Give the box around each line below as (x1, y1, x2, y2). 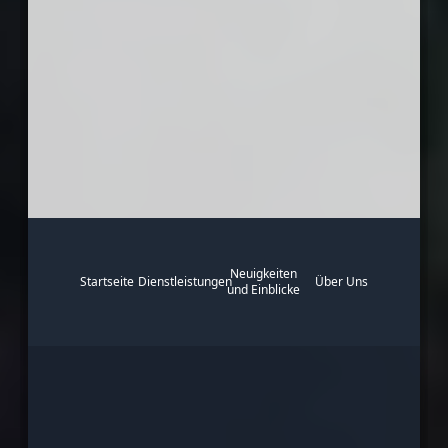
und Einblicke (226, 280, 300, 298)
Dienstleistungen (138, 272, 232, 290)
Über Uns (314, 272, 368, 290)
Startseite (80, 272, 134, 290)
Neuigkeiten (229, 264, 297, 282)
